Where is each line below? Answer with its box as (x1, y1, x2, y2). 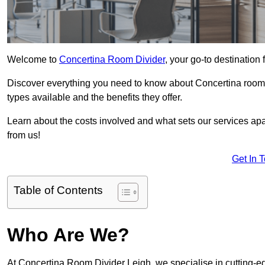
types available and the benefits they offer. (7, 92, 182, 103)
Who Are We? (7, 224, 130, 246)
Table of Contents (14, 184, 103, 197)
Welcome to (7, 54, 59, 65)
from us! (7, 130, 40, 141)
